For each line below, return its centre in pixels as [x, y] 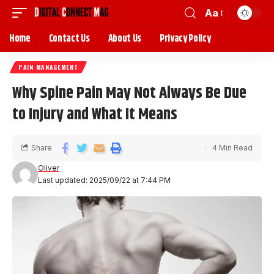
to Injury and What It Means [95, 115]
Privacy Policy [185, 39]
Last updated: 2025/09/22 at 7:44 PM [104, 180]
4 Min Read [232, 148]
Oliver [49, 168]
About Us [124, 39]
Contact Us [69, 39]
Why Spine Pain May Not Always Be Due [129, 93]
